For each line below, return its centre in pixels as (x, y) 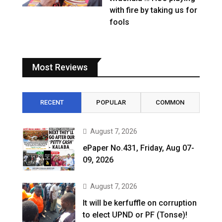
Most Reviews (60, 67)
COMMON (170, 103)
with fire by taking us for (154, 10)
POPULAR (111, 103)
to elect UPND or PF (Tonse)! (135, 215)
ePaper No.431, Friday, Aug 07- (139, 148)
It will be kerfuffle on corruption (140, 203)
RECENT (52, 103)
